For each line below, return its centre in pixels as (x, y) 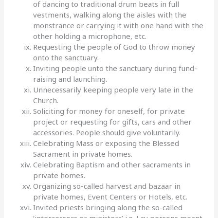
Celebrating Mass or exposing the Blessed (106, 143)
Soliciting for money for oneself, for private (109, 111)
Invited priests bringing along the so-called (108, 207)
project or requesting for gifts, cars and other (113, 121)
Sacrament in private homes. (83, 154)
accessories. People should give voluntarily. (107, 132)
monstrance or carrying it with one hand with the (118, 25)
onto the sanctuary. (66, 57)
